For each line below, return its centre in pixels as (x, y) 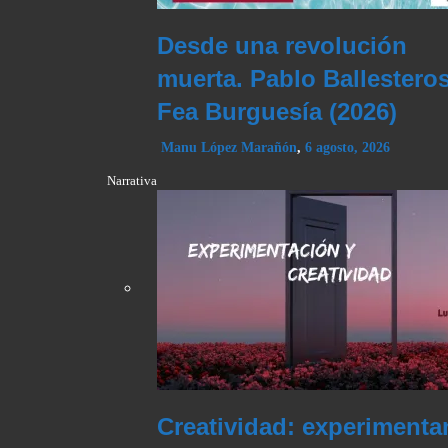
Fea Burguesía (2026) (277, 112)
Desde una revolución (282, 46)
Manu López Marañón (229, 148)
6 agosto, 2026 (347, 148)
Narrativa (132, 181)
